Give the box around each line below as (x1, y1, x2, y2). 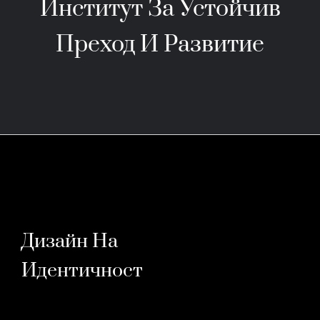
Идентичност (21, 259, 143, 283)
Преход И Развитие (56, 30, 264, 59)
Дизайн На (21, 229, 118, 254)
